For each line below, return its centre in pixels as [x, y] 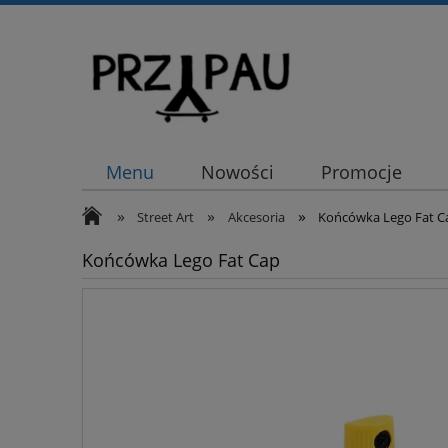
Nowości [237, 172]
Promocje [362, 172]
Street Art [166, 217]
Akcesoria [256, 217]
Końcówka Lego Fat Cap [181, 260]
